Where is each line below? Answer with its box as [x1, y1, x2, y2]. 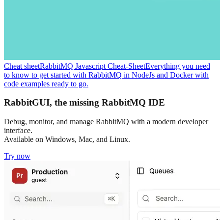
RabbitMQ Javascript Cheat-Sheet [40, 61, 145, 70]
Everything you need [145, 61, 210, 70]
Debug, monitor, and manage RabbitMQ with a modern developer [4, 117, 208, 126]
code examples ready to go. [4, 79, 88, 88]
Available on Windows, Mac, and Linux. [4, 135, 130, 143]
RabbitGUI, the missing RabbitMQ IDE [4, 97, 165, 108]
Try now [4, 151, 30, 160]
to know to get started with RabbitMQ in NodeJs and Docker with [4, 70, 209, 79]
